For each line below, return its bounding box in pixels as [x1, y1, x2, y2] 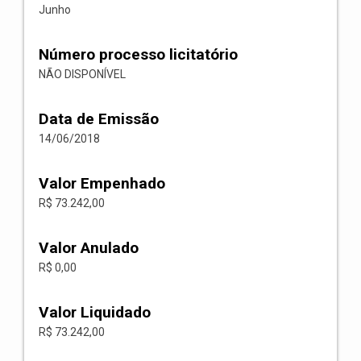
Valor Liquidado [39, 303, 151, 322]
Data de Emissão [39, 110, 159, 128]
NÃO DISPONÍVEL [39, 68, 126, 81]
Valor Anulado [39, 239, 139, 257]
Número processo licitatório [39, 45, 238, 64]
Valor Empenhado [39, 174, 165, 193]
